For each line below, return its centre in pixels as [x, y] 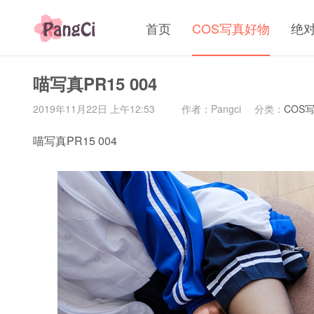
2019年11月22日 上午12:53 [94, 108]
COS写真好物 [231, 28]
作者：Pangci [211, 108]
